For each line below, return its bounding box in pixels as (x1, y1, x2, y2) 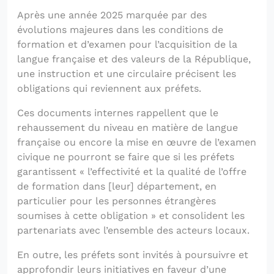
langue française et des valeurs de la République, (17, 53, 251, 65)
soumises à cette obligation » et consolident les (17, 209, 245, 221)
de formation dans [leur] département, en (17, 180, 217, 192)
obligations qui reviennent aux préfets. (17, 82, 201, 94)
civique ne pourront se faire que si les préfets (17, 150, 234, 163)
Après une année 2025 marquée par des (17, 9, 207, 21)
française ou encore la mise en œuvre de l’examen (17, 136, 256, 148)
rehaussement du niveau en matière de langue (17, 121, 238, 133)
